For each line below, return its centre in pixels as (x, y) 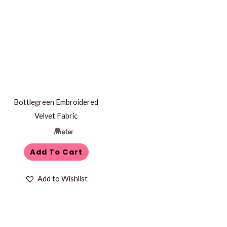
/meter (64, 131)
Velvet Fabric (56, 116)
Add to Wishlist (62, 179)
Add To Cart (56, 152)
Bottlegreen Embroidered (56, 102)
